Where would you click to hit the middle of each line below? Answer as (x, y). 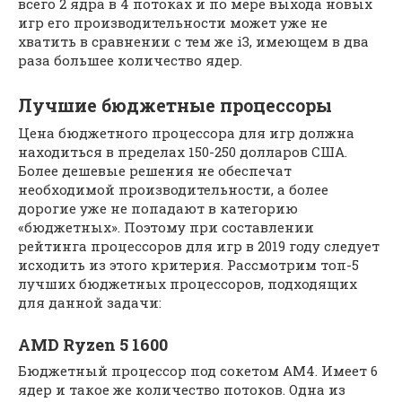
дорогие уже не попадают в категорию (158, 208)
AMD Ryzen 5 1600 (93, 345)
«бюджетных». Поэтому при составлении (166, 227)
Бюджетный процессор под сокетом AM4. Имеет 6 (198, 371)
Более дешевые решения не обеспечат (155, 170)
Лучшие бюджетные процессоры (175, 106)
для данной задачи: (90, 302)
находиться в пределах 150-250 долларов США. (183, 152)
